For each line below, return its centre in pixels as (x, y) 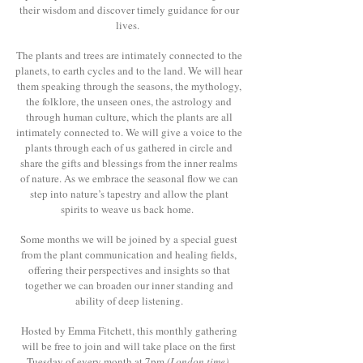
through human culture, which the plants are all (129, 117)
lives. (129, 25)
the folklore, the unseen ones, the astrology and (129, 101)
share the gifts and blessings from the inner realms (129, 163)
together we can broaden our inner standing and (129, 285)
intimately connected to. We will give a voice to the (129, 132)
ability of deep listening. (129, 301)
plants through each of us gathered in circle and (129, 147)
